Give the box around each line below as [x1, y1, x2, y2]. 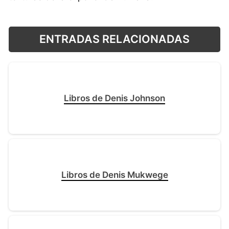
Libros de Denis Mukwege [61, 170, 168, 180]
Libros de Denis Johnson [64, 93, 165, 104]
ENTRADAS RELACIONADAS [39, 32, 190, 46]
